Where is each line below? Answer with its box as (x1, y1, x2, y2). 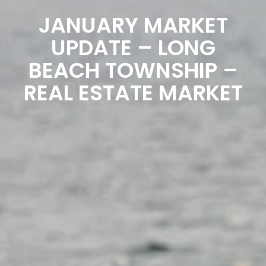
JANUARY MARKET (38, 10, 228, 40)
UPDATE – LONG (50, 33, 216, 63)
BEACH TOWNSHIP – (28, 55, 238, 85)
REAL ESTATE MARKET (23, 78, 243, 108)
